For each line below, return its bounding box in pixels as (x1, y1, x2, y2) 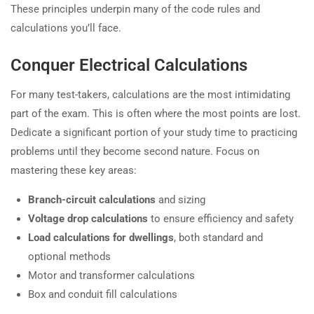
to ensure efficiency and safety (148, 212, 294, 226)
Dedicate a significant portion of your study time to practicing (11, 126, 297, 139)
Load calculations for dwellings (28, 231, 174, 245)
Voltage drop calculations (28, 212, 148, 226)
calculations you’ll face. (11, 22, 121, 35)
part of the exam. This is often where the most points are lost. (11, 107, 301, 121)
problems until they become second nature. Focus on (11, 145, 259, 158)
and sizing (156, 193, 205, 207)
